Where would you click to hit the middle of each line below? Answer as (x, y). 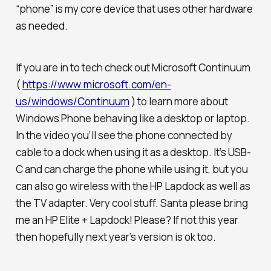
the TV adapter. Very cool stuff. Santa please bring (132, 203)
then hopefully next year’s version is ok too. (116, 237)
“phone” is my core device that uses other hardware (134, 9)
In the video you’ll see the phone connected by (124, 135)
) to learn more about (178, 101)
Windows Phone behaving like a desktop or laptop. (132, 118)
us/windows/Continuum (72, 101)
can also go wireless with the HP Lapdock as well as (133, 186)
